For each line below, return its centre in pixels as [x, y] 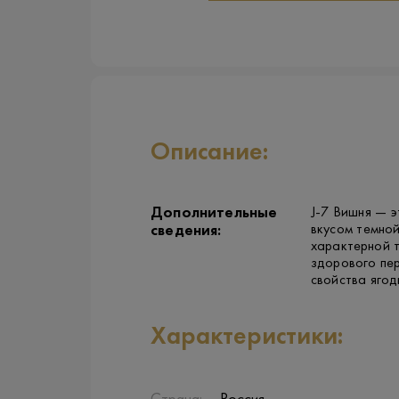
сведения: [186, 231]
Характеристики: [247, 337]
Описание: [209, 153]
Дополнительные [214, 213]
